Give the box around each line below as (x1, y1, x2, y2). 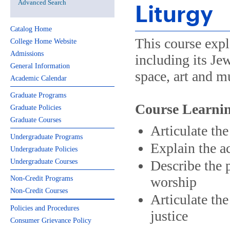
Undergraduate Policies (10, 145, 78, 153)
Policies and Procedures (10, 204, 79, 212)
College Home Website (10, 37, 76, 45)
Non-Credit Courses (10, 187, 68, 195)
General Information (10, 62, 70, 70)
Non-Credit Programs (10, 175, 73, 182)
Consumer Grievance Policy (10, 217, 91, 224)
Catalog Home (10, 25, 52, 33)
